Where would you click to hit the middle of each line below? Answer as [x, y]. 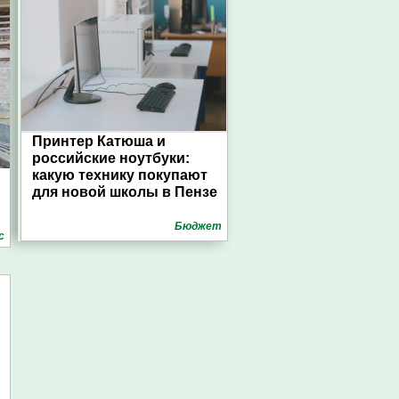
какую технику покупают [120, 175]
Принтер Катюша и [99, 141]
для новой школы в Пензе [125, 192]
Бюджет [198, 226]
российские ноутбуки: [111, 158]
